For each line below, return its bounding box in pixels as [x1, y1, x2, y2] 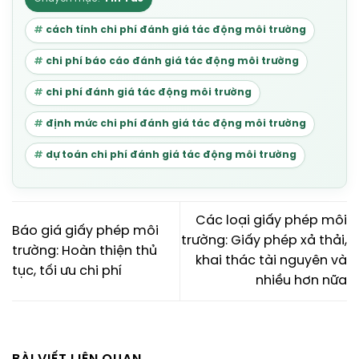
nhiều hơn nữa [256, 274, 347, 288]
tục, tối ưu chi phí [12, 264, 122, 278]
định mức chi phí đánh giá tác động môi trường [46, 119, 306, 130]
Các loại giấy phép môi [196, 214, 347, 228]
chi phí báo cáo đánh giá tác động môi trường [46, 56, 299, 67]
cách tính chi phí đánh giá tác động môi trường [46, 25, 306, 36]
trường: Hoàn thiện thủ [12, 244, 157, 258]
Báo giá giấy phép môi [12, 224, 159, 238]
